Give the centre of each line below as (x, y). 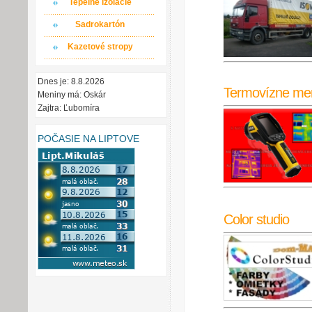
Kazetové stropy (100, 47)
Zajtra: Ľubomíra (69, 108)
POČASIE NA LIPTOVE (88, 138)
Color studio (256, 219)
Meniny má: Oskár (72, 95)
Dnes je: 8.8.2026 (71, 81)
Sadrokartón (100, 24)
